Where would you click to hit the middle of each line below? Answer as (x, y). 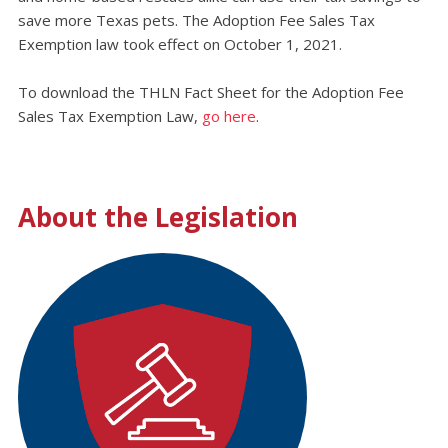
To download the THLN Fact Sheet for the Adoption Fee (210, 92)
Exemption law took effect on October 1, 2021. (179, 43)
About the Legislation (157, 216)
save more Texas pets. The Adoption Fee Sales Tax (196, 19)
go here (228, 116)
